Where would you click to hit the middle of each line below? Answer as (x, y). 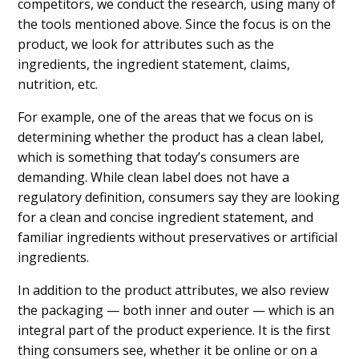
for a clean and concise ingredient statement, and (166, 217)
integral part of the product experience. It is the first (174, 330)
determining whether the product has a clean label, (171, 137)
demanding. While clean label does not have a (154, 177)
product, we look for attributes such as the (146, 44)
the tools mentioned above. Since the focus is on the (175, 24)
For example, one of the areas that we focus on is (166, 117)
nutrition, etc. (61, 84)
